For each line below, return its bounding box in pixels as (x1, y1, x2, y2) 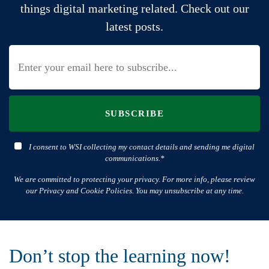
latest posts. (106, 20, 163, 34)
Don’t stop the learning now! (9, 245, 231, 267)
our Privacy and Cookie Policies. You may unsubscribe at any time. (25, 186, 244, 196)
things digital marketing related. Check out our (20, 2, 249, 16)
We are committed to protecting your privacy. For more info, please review (14, 175, 255, 184)
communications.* (104, 154, 165, 163)
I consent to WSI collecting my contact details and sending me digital (29, 142, 255, 152)
